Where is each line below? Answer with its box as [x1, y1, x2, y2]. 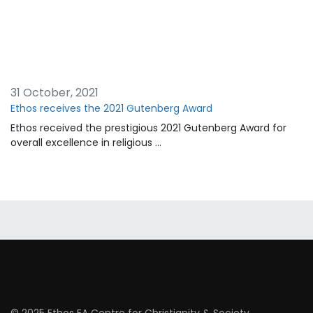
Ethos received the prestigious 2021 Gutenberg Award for [10, 121, 286, 136]
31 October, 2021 [10, 85, 99, 101]
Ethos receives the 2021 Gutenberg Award [10, 101, 212, 116]
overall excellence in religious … [10, 136, 161, 150]
